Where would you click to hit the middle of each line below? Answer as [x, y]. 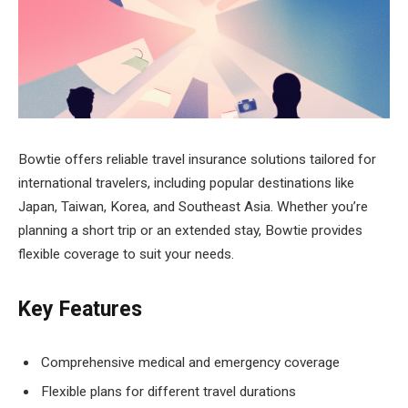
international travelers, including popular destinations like [186, 183]
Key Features [80, 310]
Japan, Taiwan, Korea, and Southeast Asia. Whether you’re [193, 207]
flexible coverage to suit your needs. [126, 254]
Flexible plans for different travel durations [168, 392]
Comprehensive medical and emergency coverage [190, 362]
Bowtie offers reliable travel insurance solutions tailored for [197, 159]
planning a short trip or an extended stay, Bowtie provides [190, 230]
